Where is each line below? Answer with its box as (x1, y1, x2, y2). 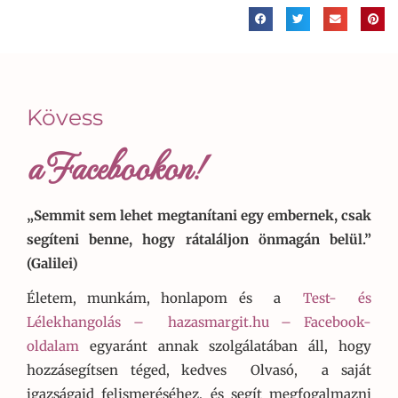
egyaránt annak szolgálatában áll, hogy (79, 338, 371, 355)
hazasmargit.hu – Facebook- (155, 314, 372, 331)
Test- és (302, 290, 372, 307)
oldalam (27, 338, 79, 355)
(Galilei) (27, 255, 82, 273)
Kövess (27, 104, 103, 131)
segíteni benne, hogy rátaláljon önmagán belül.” (27, 231, 371, 249)
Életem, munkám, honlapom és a (27, 290, 303, 307)
